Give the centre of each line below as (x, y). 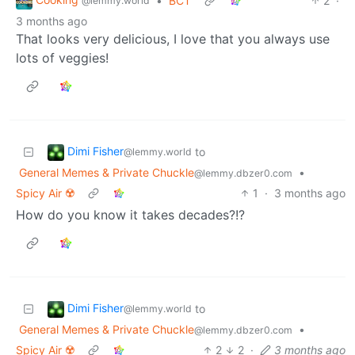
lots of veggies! (62, 58)
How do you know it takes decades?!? (130, 215)
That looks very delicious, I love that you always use (173, 39)
